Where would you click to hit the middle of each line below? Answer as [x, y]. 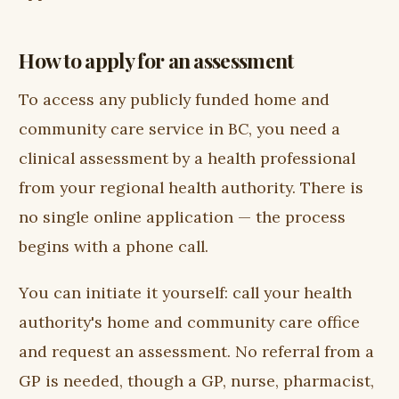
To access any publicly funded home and [175, 100]
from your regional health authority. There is [191, 188]
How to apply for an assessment [156, 60]
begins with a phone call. [114, 247]
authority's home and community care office [190, 322]
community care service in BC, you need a [180, 129]
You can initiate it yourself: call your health [186, 293]
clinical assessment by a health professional [187, 159]
